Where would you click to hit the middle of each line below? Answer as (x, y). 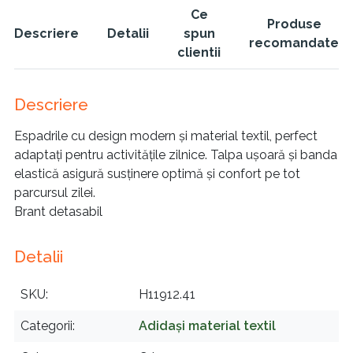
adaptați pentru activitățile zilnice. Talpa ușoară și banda (176, 154)
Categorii (46, 325)
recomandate (294, 43)
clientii (199, 52)
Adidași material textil (207, 325)
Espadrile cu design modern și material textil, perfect (166, 136)
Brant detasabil (58, 211)
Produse (294, 24)
